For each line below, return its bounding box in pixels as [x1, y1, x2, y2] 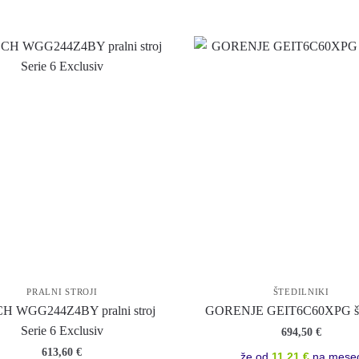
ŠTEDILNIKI [272, 286, 329, 296]
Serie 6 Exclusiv [20, 323, 103, 337]
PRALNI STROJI [26, 286, 98, 296]
